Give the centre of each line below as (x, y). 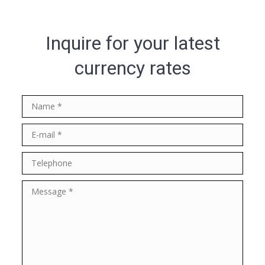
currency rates (132, 68)
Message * (45, 188)
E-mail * (39, 132)
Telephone (45, 160)
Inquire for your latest (132, 43)
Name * (38, 103)
